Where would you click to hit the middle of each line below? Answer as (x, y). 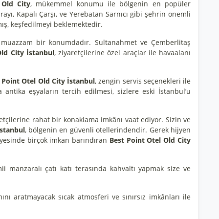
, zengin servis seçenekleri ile (143, 81)
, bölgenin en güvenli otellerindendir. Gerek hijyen (108, 130)
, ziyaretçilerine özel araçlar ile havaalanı (122, 53)
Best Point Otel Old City (150, 140)
